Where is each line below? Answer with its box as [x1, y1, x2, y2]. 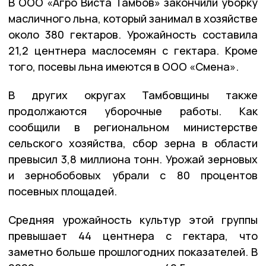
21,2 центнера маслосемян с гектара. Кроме [8, 43, 258, 58]
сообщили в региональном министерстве [8, 120, 258, 135]
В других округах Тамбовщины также [8, 88, 258, 103]
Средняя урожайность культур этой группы [8, 213, 258, 227]
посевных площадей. [8, 184, 117, 199]
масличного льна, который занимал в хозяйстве [8, 11, 258, 26]
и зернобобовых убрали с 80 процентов [8, 168, 258, 183]
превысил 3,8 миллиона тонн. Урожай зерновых [8, 152, 258, 167]
